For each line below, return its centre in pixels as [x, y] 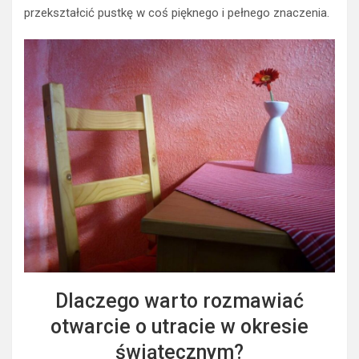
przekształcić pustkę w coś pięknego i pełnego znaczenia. [177, 13]
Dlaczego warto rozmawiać [179, 301]
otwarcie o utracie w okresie [179, 327]
